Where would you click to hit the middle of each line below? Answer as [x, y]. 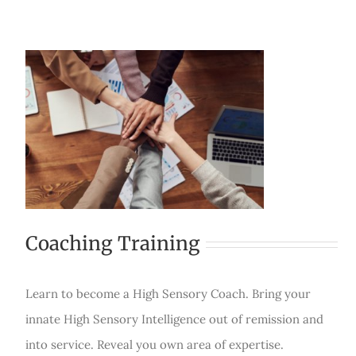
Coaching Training [113, 244]
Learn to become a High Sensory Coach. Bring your [168, 294]
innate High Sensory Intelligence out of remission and [174, 319]
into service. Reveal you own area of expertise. [155, 345]
